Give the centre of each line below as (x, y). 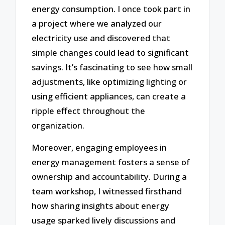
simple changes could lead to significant (110, 52)
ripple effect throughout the (89, 110)
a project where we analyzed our (97, 23)
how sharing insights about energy (101, 206)
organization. (58, 125)
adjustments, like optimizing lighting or (109, 81)
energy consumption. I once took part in (111, 9)
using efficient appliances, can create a (109, 96)
